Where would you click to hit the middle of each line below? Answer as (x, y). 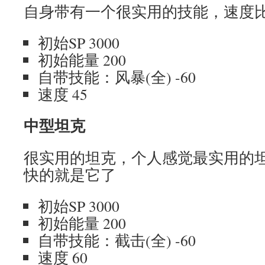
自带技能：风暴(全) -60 (117, 77)
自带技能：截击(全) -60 (117, 240)
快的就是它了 (70, 174)
